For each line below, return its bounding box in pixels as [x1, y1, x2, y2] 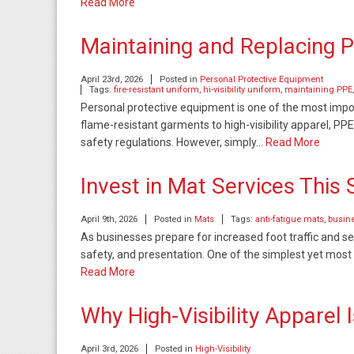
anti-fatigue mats [255, 214, 324, 224]
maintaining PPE [284, 85, 352, 95]
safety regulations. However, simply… [81, 136, 265, 149]
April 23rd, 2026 [81, 74, 143, 85]
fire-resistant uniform [114, 85, 199, 95]
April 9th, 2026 [81, 214, 137, 224]
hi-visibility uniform [203, 85, 281, 95]
